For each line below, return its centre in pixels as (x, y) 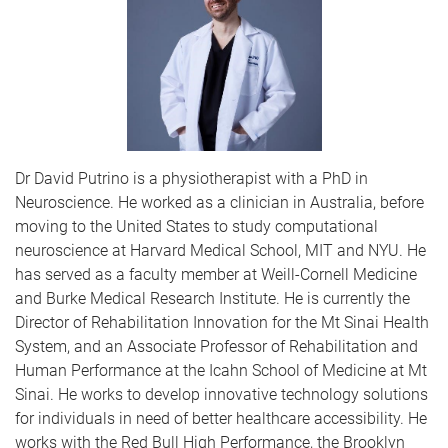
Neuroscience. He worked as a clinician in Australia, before (219, 202)
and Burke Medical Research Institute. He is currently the (212, 298)
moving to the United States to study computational (196, 226)
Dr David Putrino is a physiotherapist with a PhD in (191, 178)
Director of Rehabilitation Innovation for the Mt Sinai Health (222, 322)
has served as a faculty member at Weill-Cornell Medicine (216, 274)
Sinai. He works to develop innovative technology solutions (221, 394)
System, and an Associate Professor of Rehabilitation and (216, 346)
